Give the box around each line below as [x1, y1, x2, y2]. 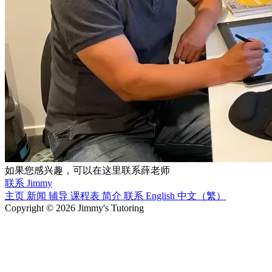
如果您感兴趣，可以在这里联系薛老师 [5, 165, 170, 175]
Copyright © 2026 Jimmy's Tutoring [5, 202, 144, 213]
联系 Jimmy [5, 177, 52, 188]
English [146, 190, 177, 201]
